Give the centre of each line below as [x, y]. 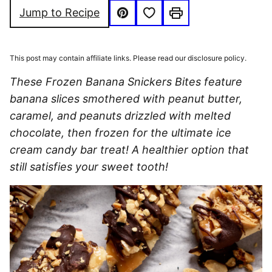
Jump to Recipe [59, 12]
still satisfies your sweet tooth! [89, 167]
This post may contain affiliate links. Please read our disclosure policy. [128, 58]
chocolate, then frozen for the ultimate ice [121, 133]
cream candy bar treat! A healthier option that [129, 150]
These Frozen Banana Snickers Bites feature [126, 82]
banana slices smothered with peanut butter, [126, 99]
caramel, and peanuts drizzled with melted [120, 116]
